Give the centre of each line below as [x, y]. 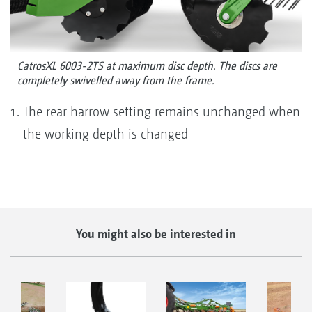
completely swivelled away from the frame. [116, 81]
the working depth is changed [107, 134]
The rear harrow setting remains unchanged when [162, 112]
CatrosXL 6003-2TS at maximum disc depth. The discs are [147, 66]
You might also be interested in [156, 234]
